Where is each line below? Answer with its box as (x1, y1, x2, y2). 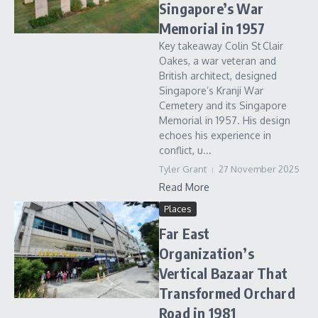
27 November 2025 (219, 163, 300, 175)
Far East (159, 224, 210, 242)
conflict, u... (159, 144, 212, 156)
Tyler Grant (159, 163, 207, 175)
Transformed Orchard (159, 284, 295, 302)
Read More (159, 181, 209, 193)
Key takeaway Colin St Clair (159, 40, 283, 52)
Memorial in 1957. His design (159, 114, 290, 126)
